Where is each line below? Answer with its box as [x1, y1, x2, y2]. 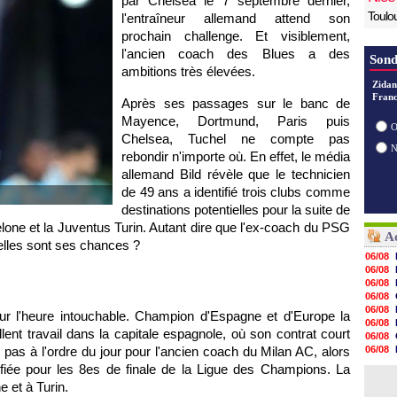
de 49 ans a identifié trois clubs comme [121, 184, 350, 199]
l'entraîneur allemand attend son [121, 11, 350, 26]
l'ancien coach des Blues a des [121, 46, 350, 61]
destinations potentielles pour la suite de [121, 202, 350, 217]
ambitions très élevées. [121, 64, 255, 79]
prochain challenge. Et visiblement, [121, 28, 350, 43]
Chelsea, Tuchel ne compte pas [121, 131, 350, 146]
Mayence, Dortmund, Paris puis [121, 113, 350, 128]
